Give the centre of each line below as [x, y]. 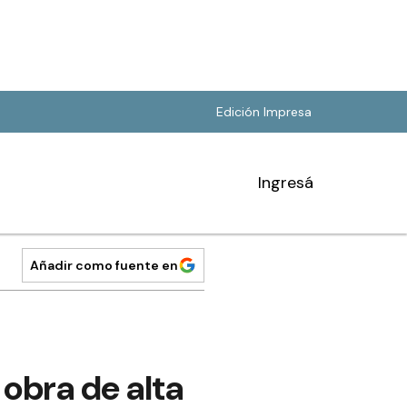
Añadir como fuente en [104, 265]
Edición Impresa [264, 112]
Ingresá [286, 183]
